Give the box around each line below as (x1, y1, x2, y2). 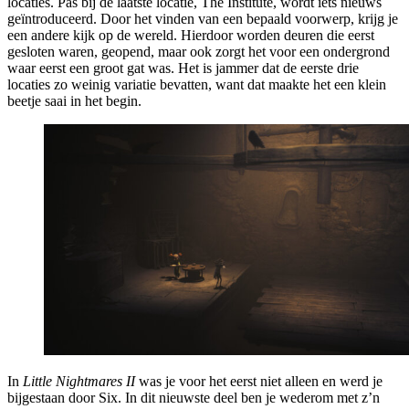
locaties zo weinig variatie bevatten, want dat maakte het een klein (7, 77, 386, 93)
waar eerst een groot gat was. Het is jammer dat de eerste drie (7, 60, 359, 77)
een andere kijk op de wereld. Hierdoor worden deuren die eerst (7, 27, 374, 44)
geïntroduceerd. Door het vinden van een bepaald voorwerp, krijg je (7, 11, 398, 27)
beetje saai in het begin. (7, 93, 142, 110)
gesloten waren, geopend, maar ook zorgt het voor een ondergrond (7, 44, 390, 60)
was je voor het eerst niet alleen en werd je (135, 372, 383, 389)
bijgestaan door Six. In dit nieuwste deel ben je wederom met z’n (7, 389, 380, 405)
